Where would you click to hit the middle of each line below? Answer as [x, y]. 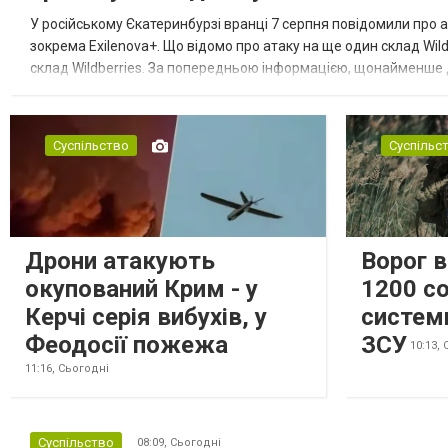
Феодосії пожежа [126, 344]
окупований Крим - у [141, 288]
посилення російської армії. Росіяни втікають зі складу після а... [238, 89]
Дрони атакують [120, 260]
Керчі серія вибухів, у [146, 316]
